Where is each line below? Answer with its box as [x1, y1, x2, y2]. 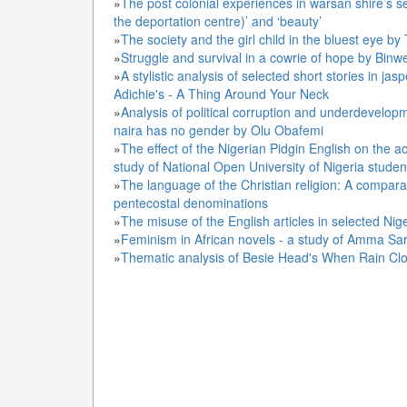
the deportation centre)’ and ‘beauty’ [114, 12, 322, 30]
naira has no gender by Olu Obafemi [114, 121, 323, 139]
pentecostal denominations [114, 194, 268, 212]
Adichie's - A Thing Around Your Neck [114, 84, 329, 103]
